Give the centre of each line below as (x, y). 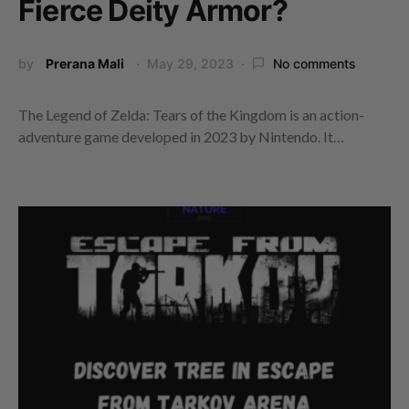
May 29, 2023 (190, 63)
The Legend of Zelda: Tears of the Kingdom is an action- (191, 114)
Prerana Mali (85, 63)
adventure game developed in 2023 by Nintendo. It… (181, 136)
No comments (315, 63)
